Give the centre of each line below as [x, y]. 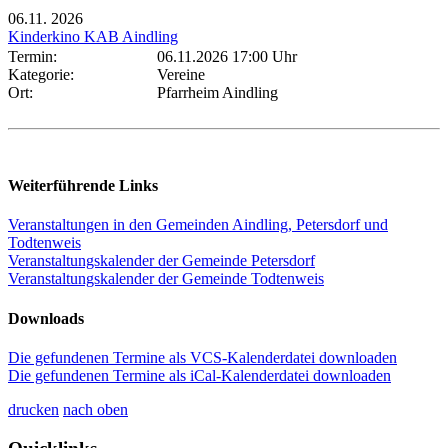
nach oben [95, 409]
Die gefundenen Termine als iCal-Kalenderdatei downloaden [199, 375]
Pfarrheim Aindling [217, 92]
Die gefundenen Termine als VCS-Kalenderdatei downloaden [202, 357]
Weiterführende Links [83, 186]
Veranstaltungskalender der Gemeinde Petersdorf [161, 261]
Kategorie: [45, 74]
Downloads [46, 318]
